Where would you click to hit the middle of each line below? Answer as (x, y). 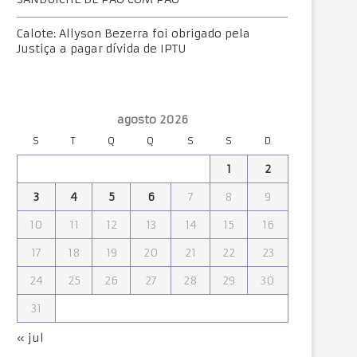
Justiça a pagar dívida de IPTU (101, 49)
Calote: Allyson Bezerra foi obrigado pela (133, 33)
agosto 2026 (152, 120)
